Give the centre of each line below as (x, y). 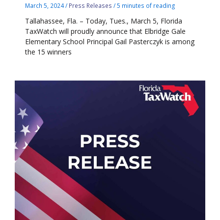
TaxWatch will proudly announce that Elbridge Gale (106, 31)
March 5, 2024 (45, 6)
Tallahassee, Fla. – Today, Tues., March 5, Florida (104, 21)
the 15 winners (49, 52)
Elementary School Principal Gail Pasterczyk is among (110, 41)
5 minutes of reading (146, 6)
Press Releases (91, 6)
